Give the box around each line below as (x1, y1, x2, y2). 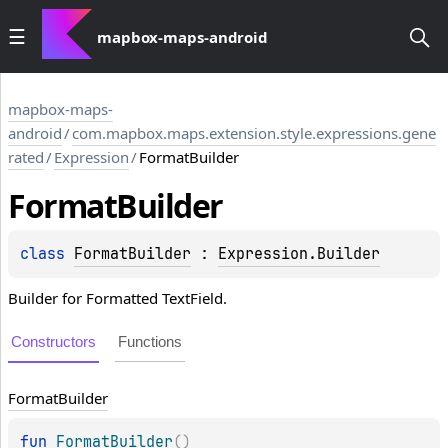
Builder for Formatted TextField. (8, 288, 227, 309)
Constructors (11, 333, 96, 351)
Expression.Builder (218, 244, 380, 265)
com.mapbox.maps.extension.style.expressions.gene (72, 123, 436, 143)
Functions (118, 333, 182, 351)
